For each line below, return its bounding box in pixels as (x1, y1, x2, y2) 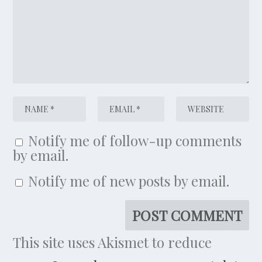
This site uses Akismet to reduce (13, 233, 212, 252)
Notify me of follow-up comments (28, 131, 242, 150)
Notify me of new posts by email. (28, 171, 230, 191)
